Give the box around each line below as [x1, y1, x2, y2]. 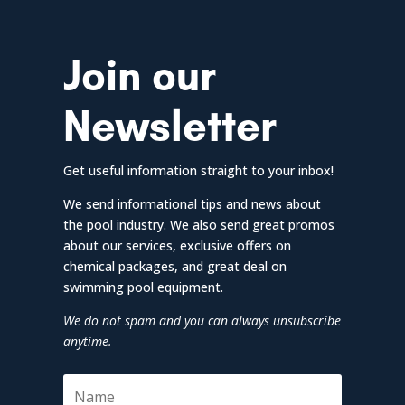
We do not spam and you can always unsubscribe [62, 311, 341, 329]
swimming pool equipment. [62, 278, 223, 296]
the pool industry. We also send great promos [62, 215, 334, 233]
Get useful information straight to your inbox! [62, 161, 334, 179]
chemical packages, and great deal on [62, 257, 287, 275]
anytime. [62, 332, 112, 350]
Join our [62, 48, 216, 100]
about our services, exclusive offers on [62, 236, 291, 254]
